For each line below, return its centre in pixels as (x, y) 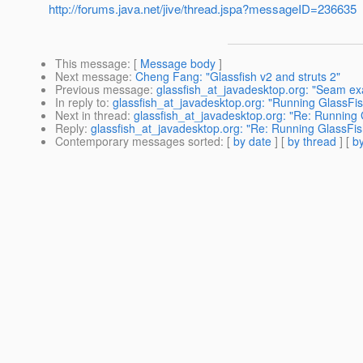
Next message (92, 77)
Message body (178, 64)
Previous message (102, 90)
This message (91, 64)
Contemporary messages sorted (138, 141)
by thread (312, 141)
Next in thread (91, 115)
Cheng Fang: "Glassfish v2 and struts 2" (238, 77)
